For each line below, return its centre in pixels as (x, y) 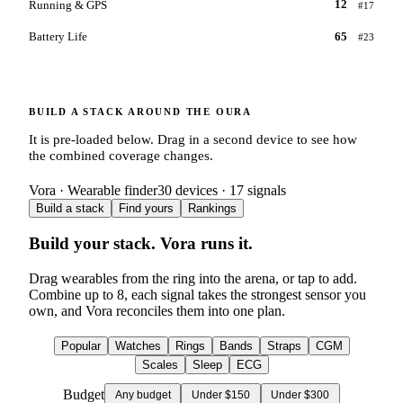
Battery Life (58, 36)
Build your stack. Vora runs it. (141, 244)
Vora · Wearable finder (93, 190)
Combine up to (73, 295)
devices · (201, 190)
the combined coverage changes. (121, 155)
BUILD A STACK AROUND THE (122, 111)
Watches (138, 346)
